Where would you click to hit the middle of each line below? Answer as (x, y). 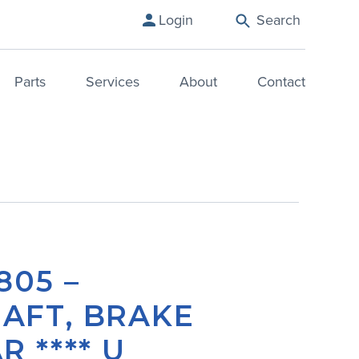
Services (112, 82)
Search (278, 20)
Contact (281, 82)
